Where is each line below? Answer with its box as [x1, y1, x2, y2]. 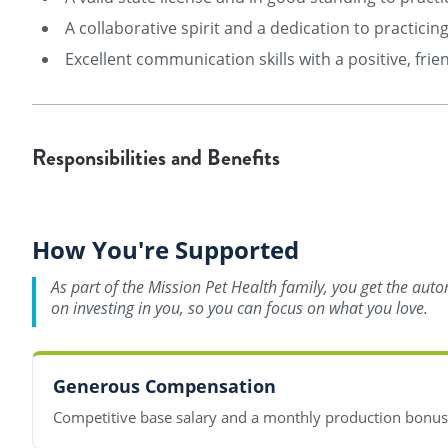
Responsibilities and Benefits [32, 142, 280, 174]
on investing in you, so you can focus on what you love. [51, 296, 428, 319]
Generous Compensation [53, 373, 276, 398]
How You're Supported [32, 232, 299, 266]
